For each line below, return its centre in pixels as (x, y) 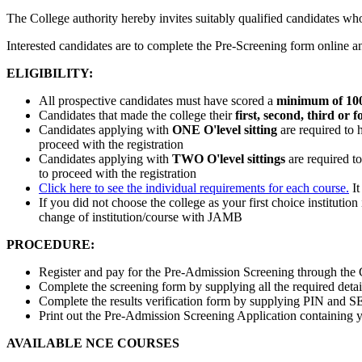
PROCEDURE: (51, 244)
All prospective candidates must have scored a (158, 100)
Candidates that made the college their (137, 115)
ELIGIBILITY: (50, 73)
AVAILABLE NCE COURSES (93, 343)
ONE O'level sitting (225, 129)
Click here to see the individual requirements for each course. (194, 187)
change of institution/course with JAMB (141, 217)
